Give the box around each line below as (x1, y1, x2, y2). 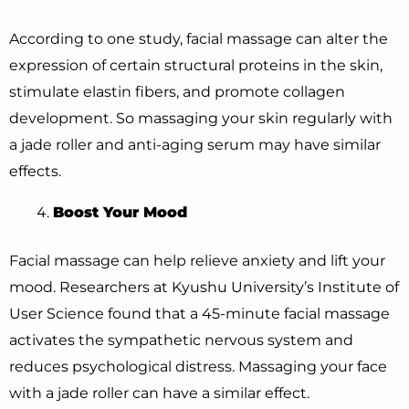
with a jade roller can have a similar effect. (9, 384, 309, 402)
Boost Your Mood (53, 204, 187, 221)
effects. (9, 163, 61, 180)
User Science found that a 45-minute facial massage (9, 305, 390, 322)
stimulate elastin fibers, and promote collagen (9, 83, 345, 100)
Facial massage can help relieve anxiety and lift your (9, 252, 385, 269)
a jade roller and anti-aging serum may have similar (9, 136, 381, 153)
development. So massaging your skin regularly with (9, 110, 393, 127)
